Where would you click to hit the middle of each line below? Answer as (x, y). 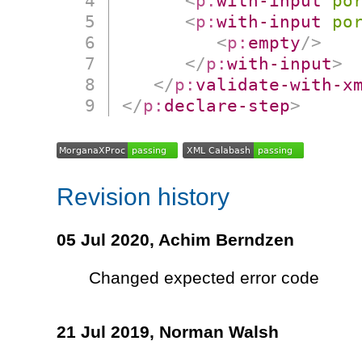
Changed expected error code (204, 278)
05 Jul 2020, (107, 240)
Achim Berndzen (226, 240)
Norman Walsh (219, 333)
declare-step (227, 105)
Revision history (143, 196)
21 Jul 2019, (108, 333)
